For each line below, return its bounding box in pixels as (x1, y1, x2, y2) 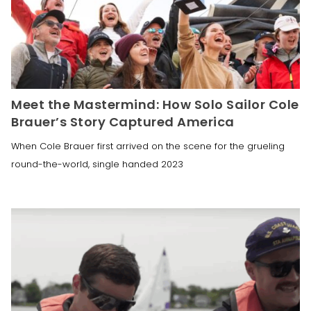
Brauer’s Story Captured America (11, 113, 235, 131)
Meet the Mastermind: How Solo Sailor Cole (11, 96, 299, 114)
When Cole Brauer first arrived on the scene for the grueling (11, 140, 285, 153)
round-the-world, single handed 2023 (11, 158, 183, 171)
